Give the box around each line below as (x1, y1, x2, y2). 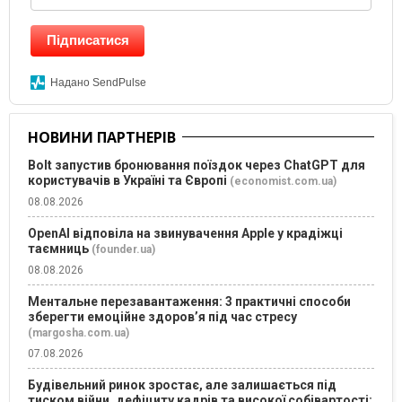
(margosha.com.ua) (28, 327, 129, 340)
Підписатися (46, 32, 129, 48)
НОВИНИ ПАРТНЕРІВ (28, 127, 176, 148)
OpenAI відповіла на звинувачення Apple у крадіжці (28, 226, 343, 241)
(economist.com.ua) (230, 175, 336, 188)
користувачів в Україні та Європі (28, 173, 227, 188)
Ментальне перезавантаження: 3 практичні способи (28, 294, 351, 310)
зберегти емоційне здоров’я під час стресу (28, 310, 297, 325)
